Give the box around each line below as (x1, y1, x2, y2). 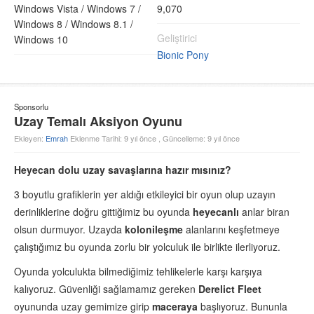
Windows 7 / (87, 1, 141, 15)
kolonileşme (125, 222, 186, 236)
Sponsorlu (14, 101, 48, 112)
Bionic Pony (157, 48, 209, 62)
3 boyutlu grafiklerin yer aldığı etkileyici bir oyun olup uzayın (14, 187, 275, 201)
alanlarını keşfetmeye (186, 222, 280, 236)
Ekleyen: (14, 132, 46, 144)
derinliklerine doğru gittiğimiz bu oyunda (14, 205, 193, 219)
